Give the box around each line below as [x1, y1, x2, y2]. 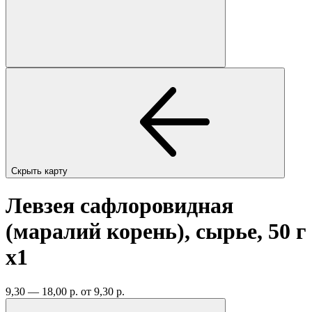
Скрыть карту [11, 165, 70, 176]
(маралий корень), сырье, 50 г [6, 219, 306, 244]
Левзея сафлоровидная [6, 193, 233, 219]
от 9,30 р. [81, 285, 125, 297]
